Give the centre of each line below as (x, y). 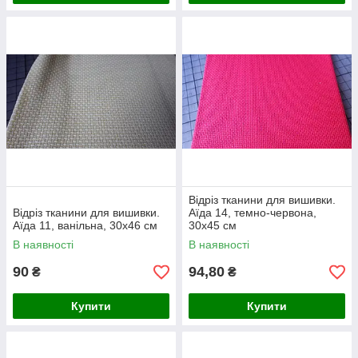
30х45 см (213, 225)
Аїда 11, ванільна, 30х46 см (85, 225)
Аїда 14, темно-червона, (253, 213)
